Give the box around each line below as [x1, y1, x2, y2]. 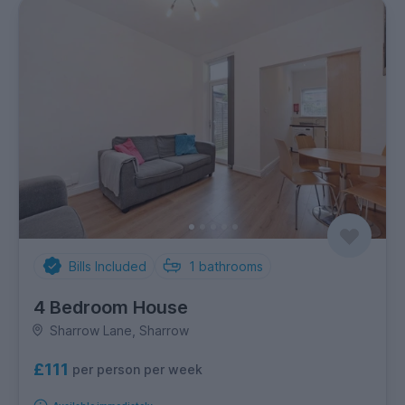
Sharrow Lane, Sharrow [49, 322, 189, 338]
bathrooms [199, 258, 263, 274]
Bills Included [68, 258, 146, 274]
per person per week [72, 362, 202, 378]
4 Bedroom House [33, 296, 188, 318]
